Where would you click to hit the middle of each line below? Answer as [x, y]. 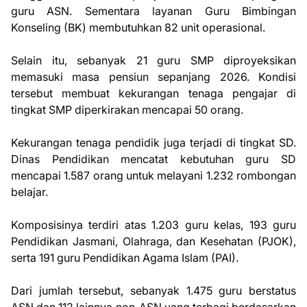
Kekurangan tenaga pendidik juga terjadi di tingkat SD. [153, 143]
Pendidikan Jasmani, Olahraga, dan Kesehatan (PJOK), [153, 241]
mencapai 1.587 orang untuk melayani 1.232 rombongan [153, 175]
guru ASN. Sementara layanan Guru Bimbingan [153, 11]
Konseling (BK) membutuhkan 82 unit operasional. [138, 27]
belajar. [29, 192]
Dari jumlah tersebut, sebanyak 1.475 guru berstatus [153, 291]
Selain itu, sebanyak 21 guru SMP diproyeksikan [153, 60]
